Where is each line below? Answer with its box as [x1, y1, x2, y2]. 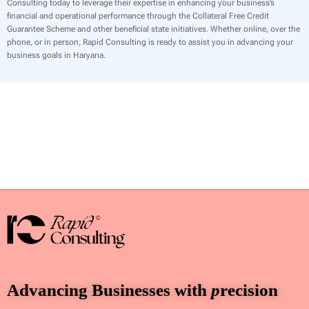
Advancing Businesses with [7, 281, 211, 300]
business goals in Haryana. [7, 50, 106, 60]
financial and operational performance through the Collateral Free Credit [7, 10, 269, 21]
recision [220, 281, 278, 300]
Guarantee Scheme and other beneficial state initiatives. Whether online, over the [7, 23, 300, 34]
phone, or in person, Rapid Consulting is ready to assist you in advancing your [7, 37, 293, 47]
